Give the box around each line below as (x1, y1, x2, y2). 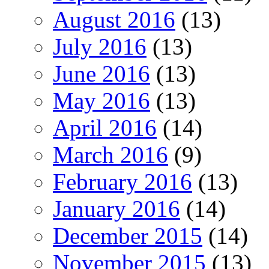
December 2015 (53, 222, 202, 249)
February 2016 (53, 168, 192, 195)
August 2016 (53, 6, 175, 32)
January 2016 (53, 195, 180, 222)
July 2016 (53, 33, 147, 59)
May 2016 (53, 87, 150, 113)
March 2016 (53, 141, 168, 168)
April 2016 (53, 114, 157, 141)
